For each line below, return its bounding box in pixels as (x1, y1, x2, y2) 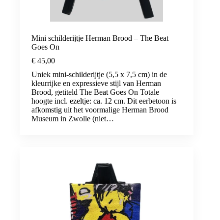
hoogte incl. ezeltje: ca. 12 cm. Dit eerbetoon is (31, 96, 176, 105)
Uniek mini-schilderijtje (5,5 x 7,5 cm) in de (31, 70, 167, 79)
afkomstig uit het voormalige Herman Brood (31, 105, 168, 114)
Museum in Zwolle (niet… (31, 114, 114, 123)
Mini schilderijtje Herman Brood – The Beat (31, 33, 168, 42)
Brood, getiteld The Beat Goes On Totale (31, 87, 159, 96)
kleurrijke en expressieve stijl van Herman (31, 79, 161, 87)
